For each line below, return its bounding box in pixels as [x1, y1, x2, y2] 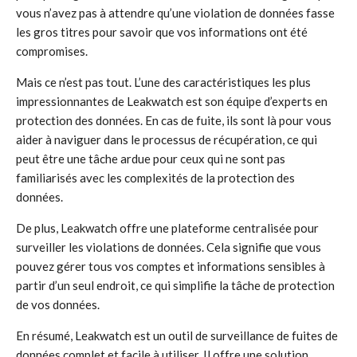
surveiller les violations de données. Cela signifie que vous [16, 240, 321, 254]
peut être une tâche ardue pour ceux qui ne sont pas [16, 151, 285, 166]
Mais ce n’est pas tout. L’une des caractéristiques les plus [16, 75, 311, 89]
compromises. [16, 44, 88, 58]
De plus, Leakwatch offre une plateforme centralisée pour [16, 221, 319, 235]
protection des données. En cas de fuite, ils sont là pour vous [16, 113, 331, 127]
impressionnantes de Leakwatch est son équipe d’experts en [16, 94, 328, 108]
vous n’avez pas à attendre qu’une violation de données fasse [16, 6, 335, 20]
